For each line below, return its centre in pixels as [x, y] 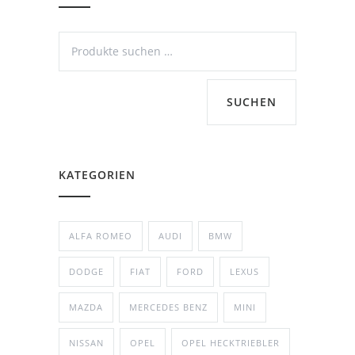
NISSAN [86, 342]
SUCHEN [252, 101]
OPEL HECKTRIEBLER [231, 342]
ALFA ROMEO [101, 235]
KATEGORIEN [97, 174]
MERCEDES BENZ [168, 307]
